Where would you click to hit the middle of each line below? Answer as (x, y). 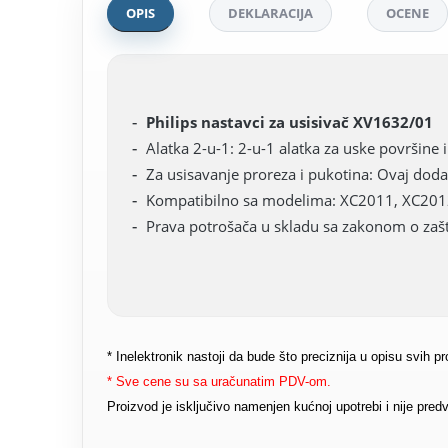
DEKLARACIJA (270, 12)
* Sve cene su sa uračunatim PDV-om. (219, 381)
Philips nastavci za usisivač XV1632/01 (289, 121)
